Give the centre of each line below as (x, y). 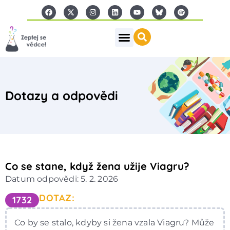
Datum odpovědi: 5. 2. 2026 (62, 179)
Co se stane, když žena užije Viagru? (97, 166)
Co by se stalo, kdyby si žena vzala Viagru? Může (114, 222)
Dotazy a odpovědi (62, 95)
